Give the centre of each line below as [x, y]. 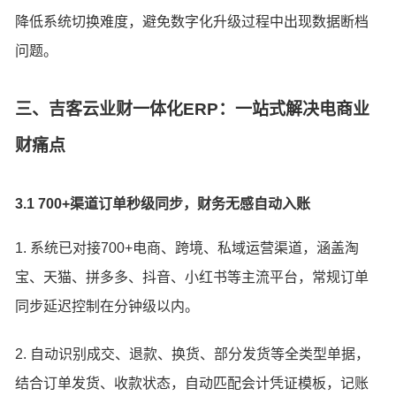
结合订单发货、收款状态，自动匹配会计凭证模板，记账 [192, 383]
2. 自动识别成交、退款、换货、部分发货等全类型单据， [193, 354]
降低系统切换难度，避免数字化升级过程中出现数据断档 [192, 22]
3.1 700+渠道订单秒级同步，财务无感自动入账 [163, 204]
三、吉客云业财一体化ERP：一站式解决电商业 [193, 109]
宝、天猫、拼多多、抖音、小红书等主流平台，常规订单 [192, 277]
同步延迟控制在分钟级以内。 [107, 306]
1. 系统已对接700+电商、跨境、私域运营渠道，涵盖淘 [187, 248]
